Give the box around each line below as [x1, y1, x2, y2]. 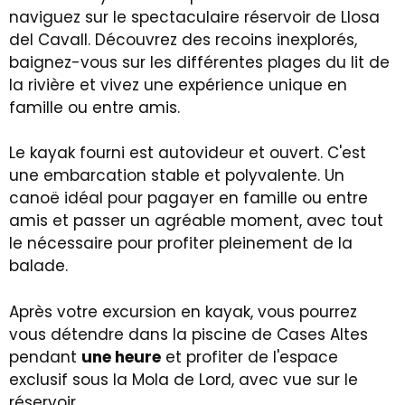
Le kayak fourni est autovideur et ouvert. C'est [9, 142, 366, 165]
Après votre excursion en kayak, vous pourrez [9, 300, 357, 323]
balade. [9, 255, 68, 278]
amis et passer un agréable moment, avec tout [9, 210, 383, 232]
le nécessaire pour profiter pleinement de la [9, 232, 353, 255]
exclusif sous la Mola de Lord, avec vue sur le [9, 368, 358, 391]
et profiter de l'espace [161, 345, 338, 368]
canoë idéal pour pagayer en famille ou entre [9, 187, 368, 210]
